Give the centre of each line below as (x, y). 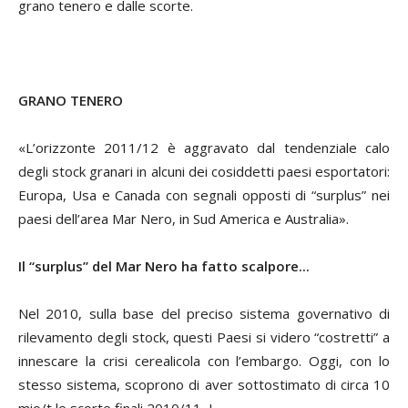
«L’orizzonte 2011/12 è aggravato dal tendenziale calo (204, 147)
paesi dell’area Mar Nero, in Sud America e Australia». (184, 218)
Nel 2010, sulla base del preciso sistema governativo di (204, 313)
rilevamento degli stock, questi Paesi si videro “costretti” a (204, 337)
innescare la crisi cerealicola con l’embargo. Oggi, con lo (204, 360)
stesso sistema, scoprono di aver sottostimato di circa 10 (204, 384)
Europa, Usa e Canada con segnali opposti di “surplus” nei (204, 194)
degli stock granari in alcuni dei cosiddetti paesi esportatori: (204, 171)
